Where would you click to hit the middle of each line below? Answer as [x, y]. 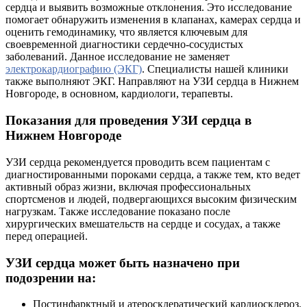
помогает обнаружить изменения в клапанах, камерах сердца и [153, 20]
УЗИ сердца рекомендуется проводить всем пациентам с [138, 162]
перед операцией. [47, 236]
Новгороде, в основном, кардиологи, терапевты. [119, 94]
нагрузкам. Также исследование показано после [118, 211]
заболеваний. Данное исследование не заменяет [118, 57]
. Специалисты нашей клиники [215, 69]
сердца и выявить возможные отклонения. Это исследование [149, 8]
